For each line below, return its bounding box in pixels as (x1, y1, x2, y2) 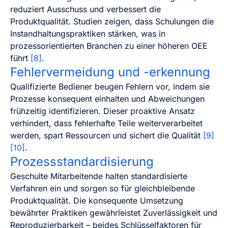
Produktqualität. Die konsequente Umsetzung (10, 195, 183, 206)
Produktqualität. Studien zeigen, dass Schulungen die (10, 16, 214, 26)
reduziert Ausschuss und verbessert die (10, 4, 161, 14)
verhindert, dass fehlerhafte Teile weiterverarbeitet (10, 118, 203, 128)
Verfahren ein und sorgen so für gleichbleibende (10, 183, 195, 193)
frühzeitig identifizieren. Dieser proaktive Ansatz (10, 105, 195, 116)
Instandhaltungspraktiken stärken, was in (10, 28, 165, 39)
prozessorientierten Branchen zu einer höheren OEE (10, 40, 208, 51)
